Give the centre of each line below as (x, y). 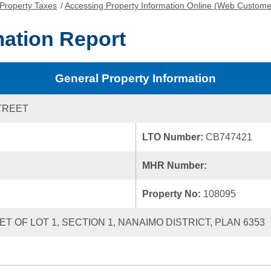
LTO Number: (174, 137)
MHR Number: (176, 165)
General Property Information (135, 78)
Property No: (173, 194)
